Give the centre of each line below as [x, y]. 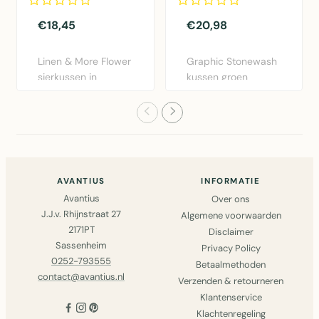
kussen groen [217, 77]
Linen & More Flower [84, 61]
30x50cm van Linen [232, 92]
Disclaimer [231, 231]
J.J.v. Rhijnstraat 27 [81, 214]
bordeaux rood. [73, 92]
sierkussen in [67, 77]
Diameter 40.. [69, 108]
